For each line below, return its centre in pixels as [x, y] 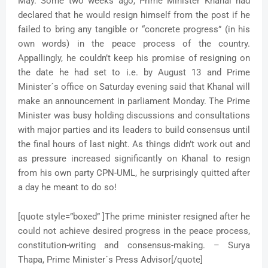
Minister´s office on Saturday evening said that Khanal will [134, 87]
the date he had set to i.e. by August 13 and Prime [134, 73]
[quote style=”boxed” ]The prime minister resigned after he [134, 217]
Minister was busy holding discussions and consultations [134, 116]
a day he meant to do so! [67, 188]
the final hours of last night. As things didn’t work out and [134, 144]
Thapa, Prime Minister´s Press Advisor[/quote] [110, 260]
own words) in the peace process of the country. [134, 44]
